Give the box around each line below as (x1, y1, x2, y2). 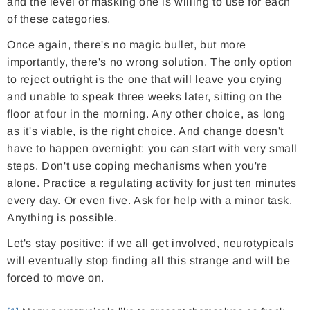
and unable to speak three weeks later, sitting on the (7, 91, 282, 103)
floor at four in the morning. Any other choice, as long (7, 108, 286, 120)
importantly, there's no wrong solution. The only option (7, 56, 293, 69)
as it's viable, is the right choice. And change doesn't (7, 125, 284, 138)
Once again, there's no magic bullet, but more (7, 39, 247, 51)
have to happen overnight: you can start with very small (7, 143, 298, 155)
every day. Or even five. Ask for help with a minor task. (7, 194, 293, 207)
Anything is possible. (7, 212, 118, 224)
